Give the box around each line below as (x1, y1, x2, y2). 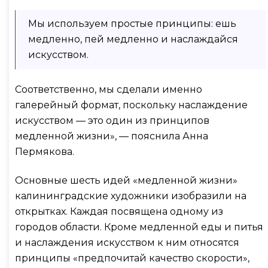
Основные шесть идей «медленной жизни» (15, 174, 237, 186)
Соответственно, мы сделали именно (15, 83, 202, 95)
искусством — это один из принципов (15, 114, 209, 126)
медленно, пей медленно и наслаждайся (28, 33, 238, 45)
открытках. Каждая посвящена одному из (15, 205, 223, 217)
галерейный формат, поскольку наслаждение (15, 99, 248, 111)
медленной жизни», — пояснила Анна (15, 130, 208, 142)
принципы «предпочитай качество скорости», (15, 252, 249, 264)
